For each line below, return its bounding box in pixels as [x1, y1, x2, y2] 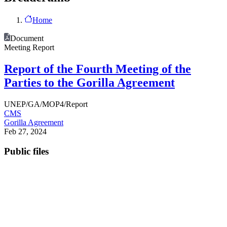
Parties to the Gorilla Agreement [4, 75, 175, 89]
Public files [4, 145, 49, 157]
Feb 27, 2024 [4, 127, 47, 136]
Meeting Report [4, 43, 54, 52]
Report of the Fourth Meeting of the [4, 62, 191, 75]
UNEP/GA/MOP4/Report [4, 99, 88, 108]
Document [10, 33, 44, 43]
